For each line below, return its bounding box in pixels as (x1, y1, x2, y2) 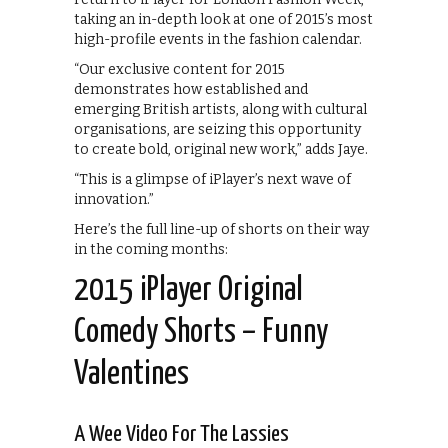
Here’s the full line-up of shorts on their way (74, 221, 369, 239)
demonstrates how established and (74, 81, 308, 99)
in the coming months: (74, 241, 228, 259)
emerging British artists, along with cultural (74, 101, 367, 119)
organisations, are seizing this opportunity (74, 121, 361, 139)
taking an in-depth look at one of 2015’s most (74, 11, 373, 29)
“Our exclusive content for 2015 (74, 61, 285, 79)
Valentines (74, 358, 189, 392)
